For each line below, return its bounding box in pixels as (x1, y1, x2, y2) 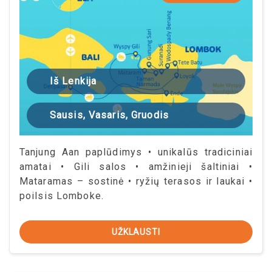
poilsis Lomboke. (19, 190, 104, 202)
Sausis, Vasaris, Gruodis (50, 109, 169, 121)
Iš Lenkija (50, 75, 97, 87)
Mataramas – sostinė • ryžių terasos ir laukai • (19, 175, 253, 188)
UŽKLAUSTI (111, 227, 161, 237)
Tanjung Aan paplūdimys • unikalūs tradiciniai (19, 146, 253, 158)
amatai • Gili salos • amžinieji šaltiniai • (19, 161, 253, 173)
